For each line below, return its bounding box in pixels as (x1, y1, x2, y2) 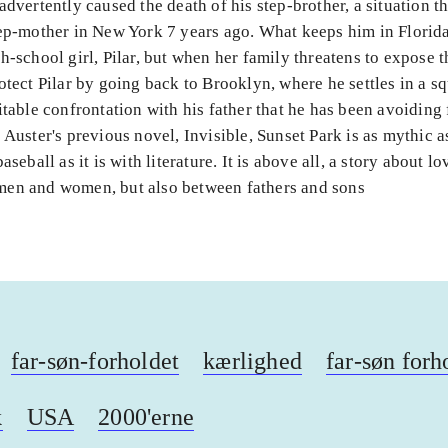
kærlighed (203, 348, 303, 374)
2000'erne (98, 404, 195, 430)
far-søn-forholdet (10, 348, 180, 374)
